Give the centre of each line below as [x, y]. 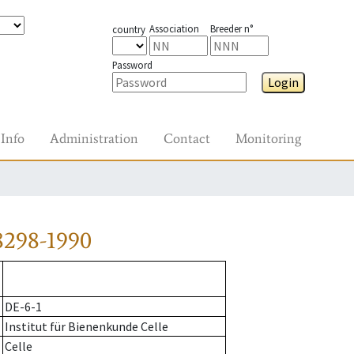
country [128, 29]
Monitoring [268, 138]
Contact [187, 138]
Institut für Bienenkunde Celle [87, 327]
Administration [94, 138]
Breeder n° [231, 28]
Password [132, 65]
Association [174, 28]
